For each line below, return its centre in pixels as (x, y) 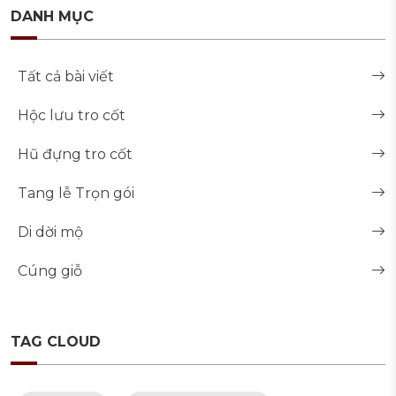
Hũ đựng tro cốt (75, 155)
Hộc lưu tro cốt (72, 116)
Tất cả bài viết (66, 77)
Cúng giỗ (50, 271)
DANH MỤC (52, 17)
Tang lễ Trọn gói (76, 194)
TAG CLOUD (56, 342)
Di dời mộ (50, 232)
